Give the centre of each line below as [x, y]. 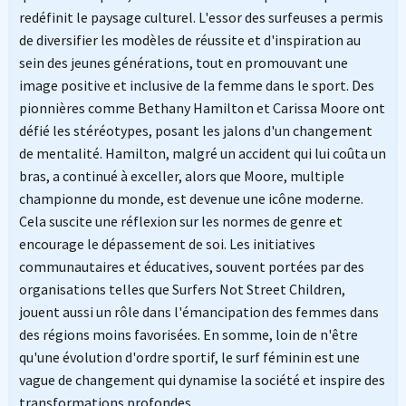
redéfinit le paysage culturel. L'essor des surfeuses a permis [201, 18]
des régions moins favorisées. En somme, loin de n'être [188, 335]
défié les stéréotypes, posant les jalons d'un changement [195, 131]
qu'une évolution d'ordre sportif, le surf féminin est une [189, 358]
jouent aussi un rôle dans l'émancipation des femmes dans [198, 312]
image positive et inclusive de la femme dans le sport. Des [196, 86]
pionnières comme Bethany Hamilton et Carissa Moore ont [202, 108]
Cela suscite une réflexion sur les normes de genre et [180, 222]
